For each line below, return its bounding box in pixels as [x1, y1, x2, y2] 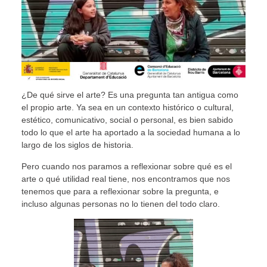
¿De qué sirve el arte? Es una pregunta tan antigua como [21, 90, 238, 100]
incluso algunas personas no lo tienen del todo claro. [21, 198, 220, 209]
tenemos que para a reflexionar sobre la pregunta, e [21, 186, 219, 196]
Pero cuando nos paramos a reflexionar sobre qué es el [21, 161, 232, 171]
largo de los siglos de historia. [21, 140, 133, 150]
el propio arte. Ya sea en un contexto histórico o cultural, [21, 103, 234, 113]
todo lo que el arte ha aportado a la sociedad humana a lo [21, 128, 240, 138]
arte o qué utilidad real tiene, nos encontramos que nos [21, 173, 230, 184]
